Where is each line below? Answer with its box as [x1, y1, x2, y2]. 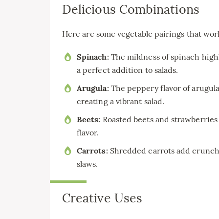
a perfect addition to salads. [77, 65, 178, 75]
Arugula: [77, 83, 109, 93]
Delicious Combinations [62, 1, 199, 17]
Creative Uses [62, 190, 143, 206]
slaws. [77, 158, 98, 169]
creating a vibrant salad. [77, 96, 165, 106]
